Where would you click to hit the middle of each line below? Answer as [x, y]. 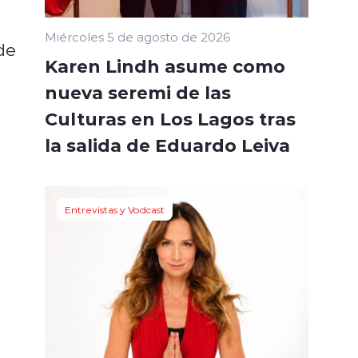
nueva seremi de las [138, 91]
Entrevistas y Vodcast [115, 209]
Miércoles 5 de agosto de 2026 [137, 36]
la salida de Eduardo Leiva [167, 144]
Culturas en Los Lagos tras [170, 118]
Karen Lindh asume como [165, 65]
